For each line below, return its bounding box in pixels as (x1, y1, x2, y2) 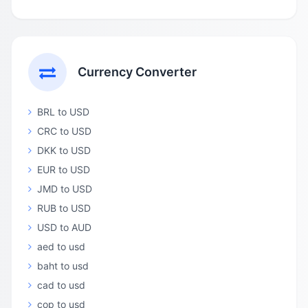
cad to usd (37, 279, 85, 291)
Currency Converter (78, 65, 197, 79)
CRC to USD (37, 125, 91, 137)
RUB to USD (37, 202, 91, 214)
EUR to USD (37, 164, 90, 175)
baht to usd (37, 260, 89, 272)
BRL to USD (37, 106, 89, 118)
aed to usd (37, 241, 85, 252)
